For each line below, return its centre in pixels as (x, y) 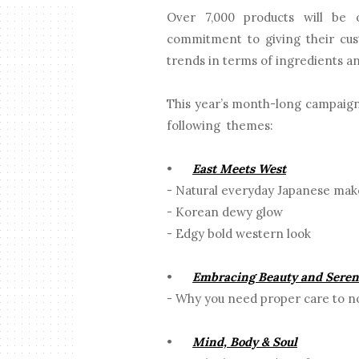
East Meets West (240, 169)
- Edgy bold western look (239, 234)
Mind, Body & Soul (245, 342)
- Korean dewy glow (225, 212)
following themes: (222, 126)
